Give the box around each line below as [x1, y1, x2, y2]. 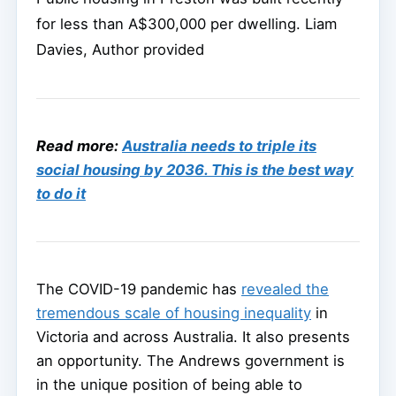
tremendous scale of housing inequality [36, 303, 311, 322]
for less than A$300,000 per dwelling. [36, 14, 301, 33]
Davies [36, 40, 83, 58]
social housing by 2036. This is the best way [36, 160, 354, 179]
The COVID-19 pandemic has [36, 279, 241, 298]
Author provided [92, 40, 204, 58]
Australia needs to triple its [122, 136, 316, 155]
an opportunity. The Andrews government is [36, 351, 345, 369]
